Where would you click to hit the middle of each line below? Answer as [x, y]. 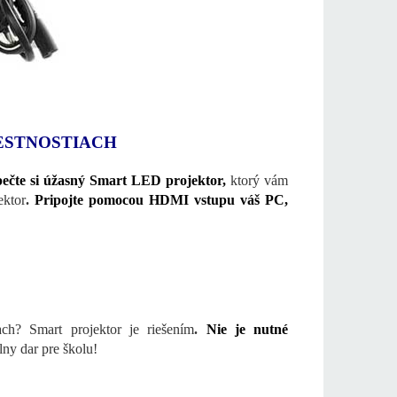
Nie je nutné [247, 330]
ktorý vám [259, 181]
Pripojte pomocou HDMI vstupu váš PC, [161, 200]
